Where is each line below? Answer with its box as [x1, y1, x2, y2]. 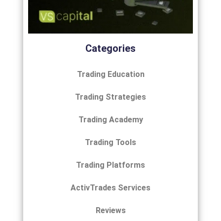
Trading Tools [85, 137, 136, 147]
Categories [85, 42, 136, 54]
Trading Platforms [76, 160, 145, 170]
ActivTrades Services [71, 183, 150, 192]
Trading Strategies [75, 92, 146, 102]
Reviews [95, 205, 126, 215]
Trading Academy [78, 114, 143, 124]
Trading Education [76, 69, 145, 79]
